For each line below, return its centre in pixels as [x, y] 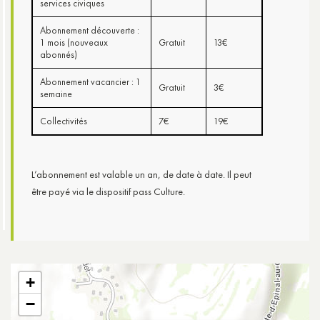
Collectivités [64, 121]
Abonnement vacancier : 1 [90, 81]
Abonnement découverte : [90, 30]
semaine [56, 94]
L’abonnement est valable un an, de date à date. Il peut [141, 174]
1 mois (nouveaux [74, 42]
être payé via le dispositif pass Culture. [108, 191]
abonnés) [59, 54]
